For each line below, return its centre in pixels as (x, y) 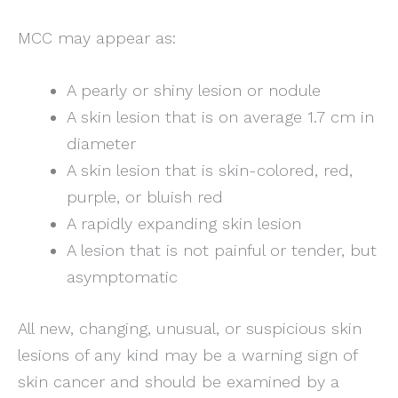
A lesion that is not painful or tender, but (221, 251)
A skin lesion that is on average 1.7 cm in (220, 117)
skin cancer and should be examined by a (179, 381)
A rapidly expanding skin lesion (183, 224)
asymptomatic (122, 277)
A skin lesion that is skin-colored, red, (209, 171)
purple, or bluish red (144, 197)
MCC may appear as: (97, 37)
